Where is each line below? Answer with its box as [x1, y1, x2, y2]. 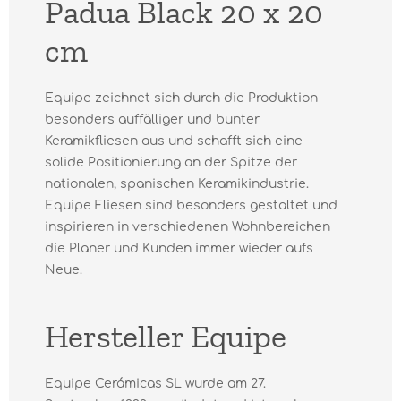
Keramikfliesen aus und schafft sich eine [45, 134, 303, 148]
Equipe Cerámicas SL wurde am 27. [45, 377, 266, 390]
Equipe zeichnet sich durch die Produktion [45, 91, 318, 105]
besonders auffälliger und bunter [45, 113, 260, 126]
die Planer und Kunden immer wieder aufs [45, 242, 313, 255]
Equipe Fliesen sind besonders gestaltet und [45, 199, 337, 212]
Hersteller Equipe [45, 317, 286, 355]
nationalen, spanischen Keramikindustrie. [45, 177, 309, 191]
